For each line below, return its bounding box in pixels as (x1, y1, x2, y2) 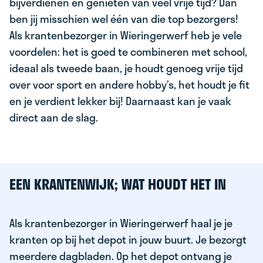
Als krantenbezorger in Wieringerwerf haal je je (9, 215, 232, 231)
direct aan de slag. (9, 109, 98, 126)
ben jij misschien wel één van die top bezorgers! (9, 11, 238, 27)
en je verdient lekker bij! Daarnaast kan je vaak (9, 93, 231, 109)
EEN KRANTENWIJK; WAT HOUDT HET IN (9, 173, 226, 195)
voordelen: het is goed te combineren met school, (9, 43, 247, 60)
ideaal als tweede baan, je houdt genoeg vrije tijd (9, 60, 243, 76)
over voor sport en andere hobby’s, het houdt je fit (9, 76, 249, 93)
